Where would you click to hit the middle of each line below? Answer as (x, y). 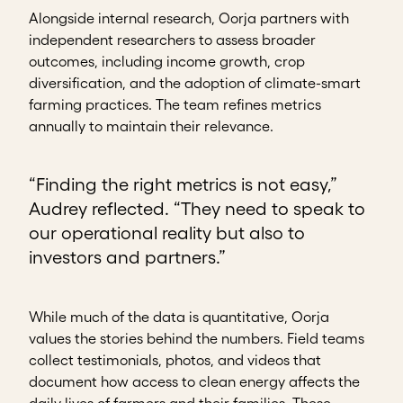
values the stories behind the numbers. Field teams (197, 339)
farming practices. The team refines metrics (175, 105)
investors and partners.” (130, 258)
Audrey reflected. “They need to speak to (197, 209)
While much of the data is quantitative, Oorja (179, 317)
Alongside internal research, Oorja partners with (189, 18)
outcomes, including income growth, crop (167, 62)
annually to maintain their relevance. (151, 126)
